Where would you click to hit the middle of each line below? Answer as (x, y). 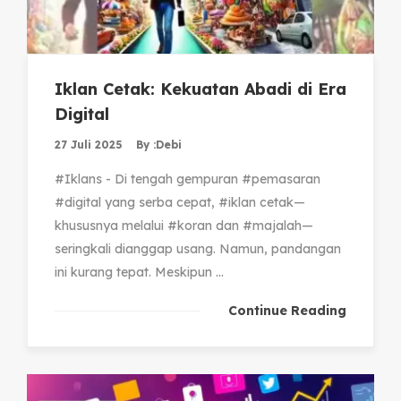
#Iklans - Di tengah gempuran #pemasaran (188, 179)
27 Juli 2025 (89, 144)
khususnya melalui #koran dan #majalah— (184, 225)
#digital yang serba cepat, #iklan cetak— (180, 202)
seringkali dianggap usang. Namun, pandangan (198, 248)
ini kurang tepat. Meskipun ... (139, 272)
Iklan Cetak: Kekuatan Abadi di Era (200, 89)
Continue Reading (287, 310)
